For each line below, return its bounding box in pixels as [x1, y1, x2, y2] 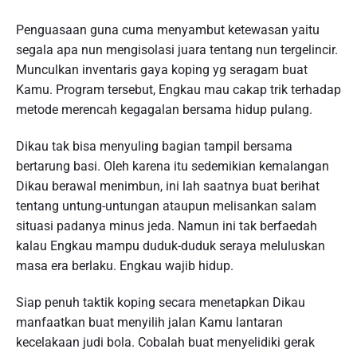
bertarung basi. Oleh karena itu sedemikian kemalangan [16, 159, 329, 175]
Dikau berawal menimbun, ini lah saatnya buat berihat [16, 178, 320, 194]
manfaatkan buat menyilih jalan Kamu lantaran [16, 314, 283, 330]
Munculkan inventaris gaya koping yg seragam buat [16, 62, 308, 78]
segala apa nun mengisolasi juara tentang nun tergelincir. [16, 42, 338, 58]
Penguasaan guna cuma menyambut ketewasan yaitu [16, 22, 320, 38]
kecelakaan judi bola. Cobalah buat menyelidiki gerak [16, 334, 315, 350]
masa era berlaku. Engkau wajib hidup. [16, 258, 233, 274]
